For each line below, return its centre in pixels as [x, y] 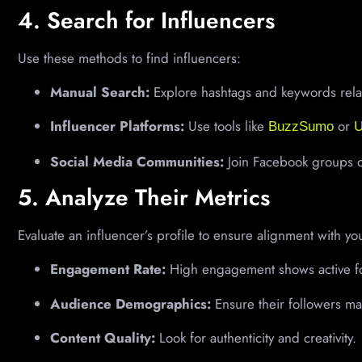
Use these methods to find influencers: [129, 58]
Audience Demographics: [130, 303]
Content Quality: [103, 338]
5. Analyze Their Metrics [144, 198]
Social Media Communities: [137, 161]
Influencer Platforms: [117, 126]
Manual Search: [100, 92]
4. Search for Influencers [146, 20]
